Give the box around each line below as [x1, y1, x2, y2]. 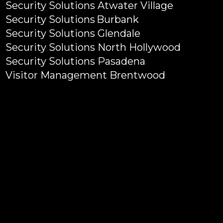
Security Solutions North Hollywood [5, 41, 181, 53]
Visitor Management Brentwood [5, 69, 165, 81]
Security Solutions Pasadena [5, 55, 145, 67]
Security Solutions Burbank [5, 13, 139, 25]
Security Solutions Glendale [5, 27, 140, 39]
